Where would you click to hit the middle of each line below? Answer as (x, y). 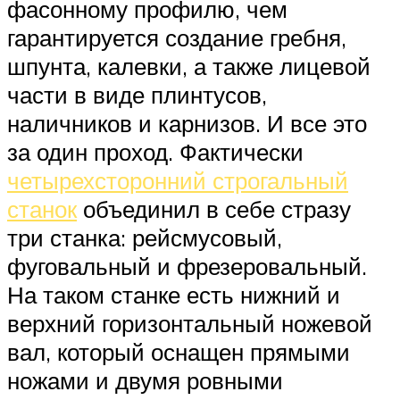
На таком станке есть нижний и (174, 294)
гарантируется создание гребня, (177, 37)
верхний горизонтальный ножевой (190, 323)
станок (42, 208)
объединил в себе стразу (214, 208)
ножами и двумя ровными (145, 380)
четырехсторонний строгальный (178, 180)
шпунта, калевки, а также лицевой (189, 66)
